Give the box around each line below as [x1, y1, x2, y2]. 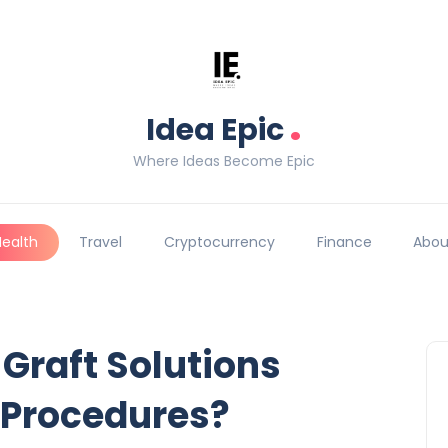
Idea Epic [146, 109, 284, 151]
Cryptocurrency [164, 232, 275, 253]
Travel [79, 232, 123, 253]
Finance [316, 232, 372, 253]
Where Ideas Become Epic [133, 151, 315, 171]
